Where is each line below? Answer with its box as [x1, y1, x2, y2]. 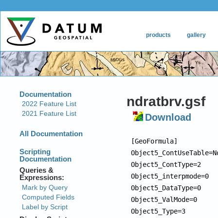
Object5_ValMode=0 [131, 195, 198, 203]
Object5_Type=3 [131, 207, 186, 215]
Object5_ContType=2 [131, 160, 201, 168]
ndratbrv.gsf [127, 94, 206, 109]
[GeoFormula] [131, 137, 178, 145]
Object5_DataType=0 [131, 183, 201, 192]
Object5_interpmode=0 [131, 172, 209, 180]
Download [145, 112, 192, 123]
